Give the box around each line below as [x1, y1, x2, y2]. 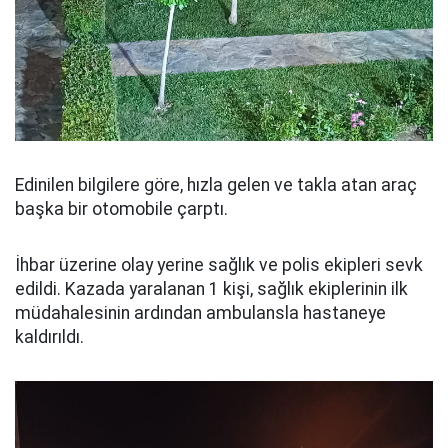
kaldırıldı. [15, 327, 84, 348]
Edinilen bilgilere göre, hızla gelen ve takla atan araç [15, 175, 417, 196]
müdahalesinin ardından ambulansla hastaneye [15, 303, 386, 324]
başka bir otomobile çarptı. [15, 199, 228, 220]
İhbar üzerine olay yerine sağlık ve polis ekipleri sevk [15, 255, 423, 276]
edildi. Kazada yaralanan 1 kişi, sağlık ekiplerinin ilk [15, 279, 408, 300]
